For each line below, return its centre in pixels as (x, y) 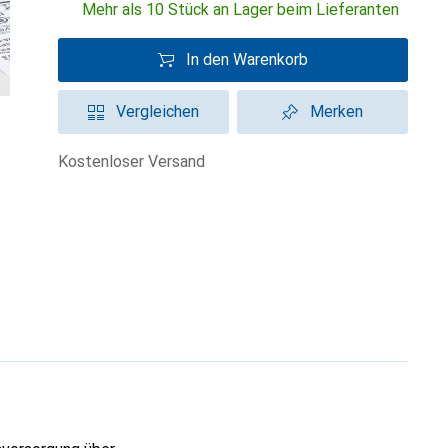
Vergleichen (157, 111)
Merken (336, 111)
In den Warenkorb (247, 59)
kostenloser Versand (136, 161)
